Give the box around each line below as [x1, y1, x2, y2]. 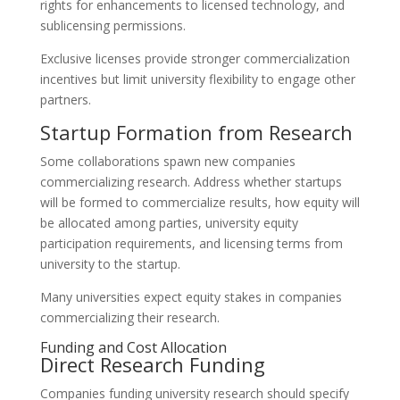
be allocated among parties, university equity [39, 214, 298, 231]
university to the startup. [39, 255, 180, 272]
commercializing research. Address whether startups [39, 173, 342, 190]
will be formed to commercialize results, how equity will [39, 194, 360, 211]
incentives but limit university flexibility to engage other [39, 71, 355, 87]
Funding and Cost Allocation [39, 337, 227, 357]
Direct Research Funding [39, 351, 265, 378]
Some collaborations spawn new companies [39, 153, 296, 170]
